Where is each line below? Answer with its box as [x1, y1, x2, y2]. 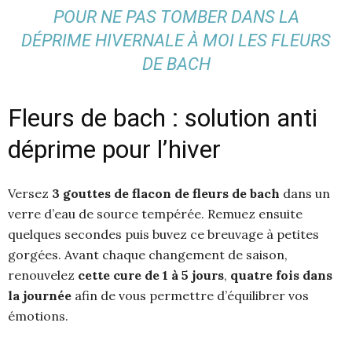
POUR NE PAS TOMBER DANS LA [53, 7, 299, 27]
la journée [8, 288, 71, 303]
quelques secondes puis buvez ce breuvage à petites [8, 226, 319, 242]
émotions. [8, 308, 68, 324]
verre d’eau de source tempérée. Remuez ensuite [8, 206, 302, 222]
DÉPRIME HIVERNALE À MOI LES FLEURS [21, 31, 331, 50]
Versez [8, 185, 52, 201]
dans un [280, 185, 330, 201]
